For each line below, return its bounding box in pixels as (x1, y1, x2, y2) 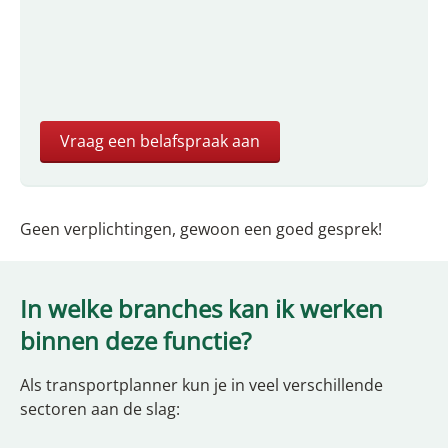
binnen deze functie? (20, 323, 251, 357)
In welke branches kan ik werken (20, 291, 383, 325)
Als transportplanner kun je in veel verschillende (20, 373, 383, 396)
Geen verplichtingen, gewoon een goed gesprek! (20, 217, 382, 240)
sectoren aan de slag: (20, 397, 180, 420)
